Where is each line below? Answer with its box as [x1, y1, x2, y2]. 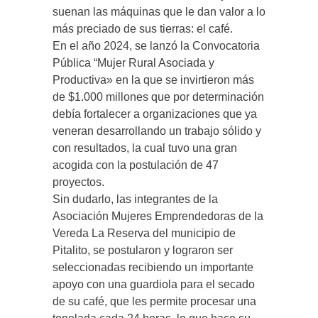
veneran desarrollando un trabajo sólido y [53, 124, 261, 137]
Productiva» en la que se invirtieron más [53, 73, 254, 86]
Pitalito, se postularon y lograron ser [53, 243, 233, 256]
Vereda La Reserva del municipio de [53, 226, 236, 239]
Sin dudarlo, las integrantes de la [53, 192, 218, 205]
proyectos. [53, 175, 104, 188]
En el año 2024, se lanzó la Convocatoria [53, 39, 260, 52]
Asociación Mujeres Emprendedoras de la [53, 209, 263, 222]
